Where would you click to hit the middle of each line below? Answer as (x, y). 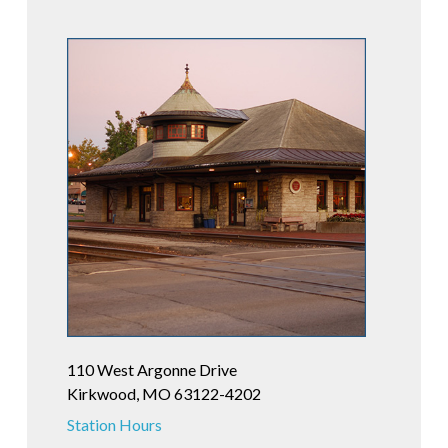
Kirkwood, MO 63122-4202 (163, 394)
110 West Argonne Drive (151, 370)
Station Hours (114, 425)
